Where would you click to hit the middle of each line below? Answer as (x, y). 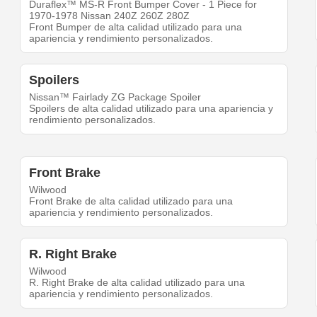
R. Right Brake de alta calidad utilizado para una (137, 283)
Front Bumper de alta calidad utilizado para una (136, 27)
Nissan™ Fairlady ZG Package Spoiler (115, 97)
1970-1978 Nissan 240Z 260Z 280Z (110, 16)
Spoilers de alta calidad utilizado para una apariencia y (151, 109)
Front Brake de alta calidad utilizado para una (131, 201)
